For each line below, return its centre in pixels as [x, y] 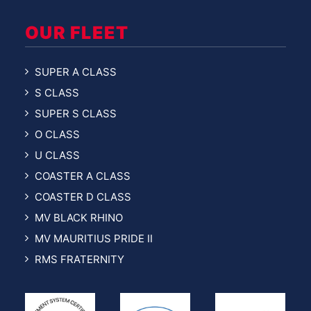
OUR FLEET [77, 33]
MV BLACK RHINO [79, 218]
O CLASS [57, 134]
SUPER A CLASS [76, 72]
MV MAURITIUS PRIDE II [94, 238]
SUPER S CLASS [76, 114]
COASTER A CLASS [83, 176]
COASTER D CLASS [83, 197]
